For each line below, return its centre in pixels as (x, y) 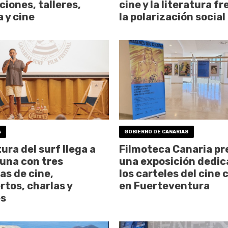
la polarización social (172, 17)
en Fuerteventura (164, 186)
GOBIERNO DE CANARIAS (156, 132)
